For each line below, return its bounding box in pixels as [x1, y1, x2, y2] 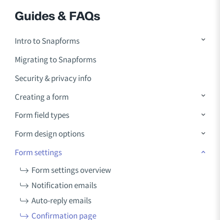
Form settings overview [31, 165, 111, 176]
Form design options [15, 128, 84, 139]
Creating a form [15, 91, 69, 102]
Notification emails [31, 180, 97, 191]
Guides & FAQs [15, 7, 100, 26]
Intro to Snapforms [15, 35, 80, 46]
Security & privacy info [15, 72, 91, 83]
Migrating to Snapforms [15, 54, 96, 65]
